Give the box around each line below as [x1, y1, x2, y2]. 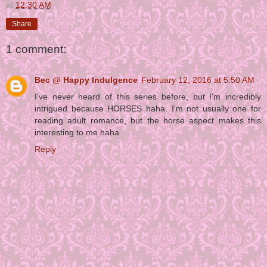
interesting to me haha [35, 128, 119, 138]
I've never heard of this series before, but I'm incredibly [35, 92, 261, 102]
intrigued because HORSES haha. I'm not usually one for [35, 104, 261, 114]
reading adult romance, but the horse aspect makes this [35, 116, 261, 126]
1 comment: [6, 43, 66, 56]
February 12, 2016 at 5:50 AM [141, 75, 254, 85]
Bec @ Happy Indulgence [35, 75, 138, 85]
